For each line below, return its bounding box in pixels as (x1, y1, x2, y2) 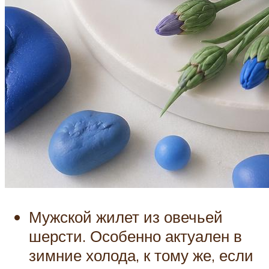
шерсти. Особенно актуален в (29, 226, 242, 246)
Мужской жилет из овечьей (29, 207, 223, 226)
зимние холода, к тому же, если (29, 245, 253, 265)
